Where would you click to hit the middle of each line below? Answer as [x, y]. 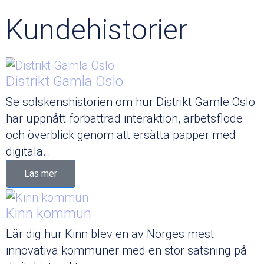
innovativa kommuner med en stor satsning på [126, 250]
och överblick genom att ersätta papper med [121, 135]
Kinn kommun [49, 213]
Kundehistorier [97, 30]
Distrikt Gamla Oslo [65, 82]
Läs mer [41, 174]
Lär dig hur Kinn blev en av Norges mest [110, 234]
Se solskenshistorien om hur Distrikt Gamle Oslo [131, 102]
